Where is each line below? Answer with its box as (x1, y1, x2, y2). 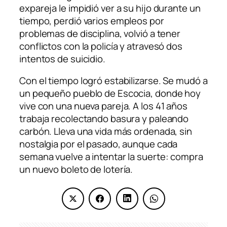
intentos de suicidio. (19, 52, 105, 65)
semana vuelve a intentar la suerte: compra (19, 150, 203, 164)
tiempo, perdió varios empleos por (19, 14, 164, 27)
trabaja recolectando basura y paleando (19, 112, 189, 126)
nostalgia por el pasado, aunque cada (19, 137, 178, 151)
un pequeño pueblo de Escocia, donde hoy (19, 87, 201, 100)
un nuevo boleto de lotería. (19, 163, 133, 176)
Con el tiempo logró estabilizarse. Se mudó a (19, 74, 208, 88)
